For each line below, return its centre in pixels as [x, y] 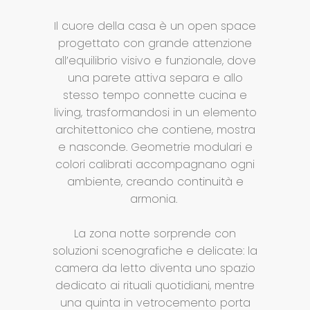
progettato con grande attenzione [155, 44]
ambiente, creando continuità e [155, 182]
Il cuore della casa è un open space [155, 26]
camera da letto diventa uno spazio [155, 268]
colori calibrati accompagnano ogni [155, 165]
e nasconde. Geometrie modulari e [155, 147]
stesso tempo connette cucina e [155, 95]
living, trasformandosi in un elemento [155, 113]
